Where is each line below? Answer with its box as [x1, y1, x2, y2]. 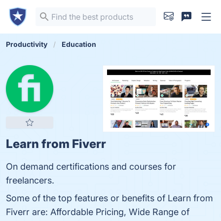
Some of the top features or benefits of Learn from [6, 193, 213, 203]
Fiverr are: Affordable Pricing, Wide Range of [6, 207, 189, 217]
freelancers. [6, 175, 54, 185]
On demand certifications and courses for [6, 161, 176, 172]
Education [62, 40, 96, 48]
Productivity [6, 40, 47, 48]
